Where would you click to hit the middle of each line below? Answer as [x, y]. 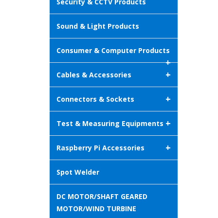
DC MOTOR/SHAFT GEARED [102, 197]
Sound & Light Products [98, 26]
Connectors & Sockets [95, 99]
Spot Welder [78, 172]
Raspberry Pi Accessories [100, 148]
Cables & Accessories [94, 75]
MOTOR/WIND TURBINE [96, 209]
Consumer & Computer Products [113, 51]
